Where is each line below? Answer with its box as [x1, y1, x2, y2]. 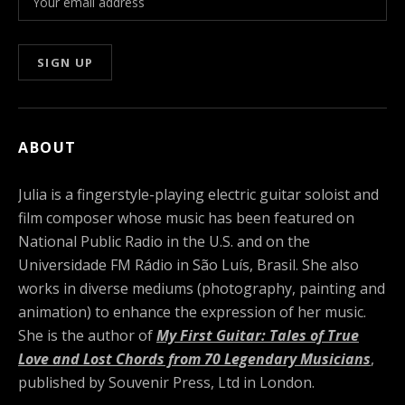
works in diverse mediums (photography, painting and [18, 278, 385, 298]
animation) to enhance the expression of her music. [18, 301, 366, 322]
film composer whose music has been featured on [18, 207, 354, 228]
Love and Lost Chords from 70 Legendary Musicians [18, 348, 371, 369]
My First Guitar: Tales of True [156, 325, 359, 345]
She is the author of [18, 325, 156, 345]
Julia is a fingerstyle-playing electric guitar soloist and [18, 184, 379, 204]
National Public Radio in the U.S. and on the [18, 231, 310, 251]
